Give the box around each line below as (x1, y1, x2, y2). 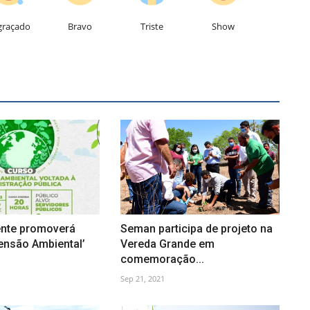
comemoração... (120, 252, 204, 266)
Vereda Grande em (120, 237, 215, 250)
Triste (140, 19, 163, 33)
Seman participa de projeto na (120, 221, 273, 235)
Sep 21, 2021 (120, 273, 165, 284)
